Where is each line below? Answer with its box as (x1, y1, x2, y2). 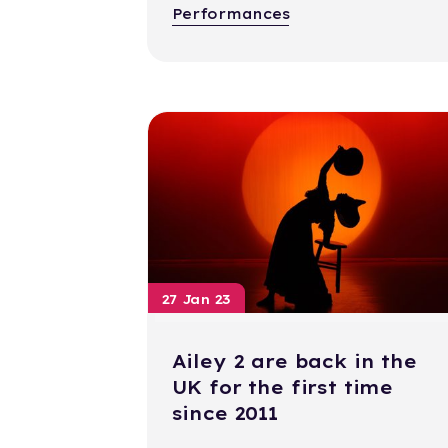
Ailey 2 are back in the (171, 350, 417, 374)
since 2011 (171, 402, 278, 426)
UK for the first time (171, 376, 394, 400)
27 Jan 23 (161, 291, 232, 308)
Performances (171, 5, 290, 24)
